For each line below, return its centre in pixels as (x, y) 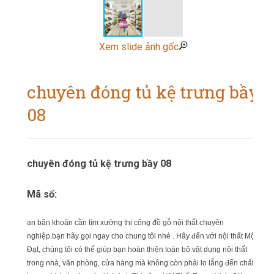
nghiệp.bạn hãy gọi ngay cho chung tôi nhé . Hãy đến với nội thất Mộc (143, 236)
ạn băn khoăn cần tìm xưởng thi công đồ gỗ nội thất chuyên (125, 223)
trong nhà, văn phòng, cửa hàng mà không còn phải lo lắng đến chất (140, 263)
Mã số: (42, 194)
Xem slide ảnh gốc (139, 47)
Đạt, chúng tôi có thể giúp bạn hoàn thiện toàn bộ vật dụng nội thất (137, 250)
